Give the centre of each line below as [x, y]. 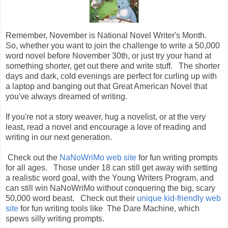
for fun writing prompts [177, 157]
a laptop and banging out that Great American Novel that [106, 86]
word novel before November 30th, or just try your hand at [108, 55]
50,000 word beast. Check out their [71, 198]
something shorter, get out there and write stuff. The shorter [113, 66]
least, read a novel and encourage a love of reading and [106, 127]
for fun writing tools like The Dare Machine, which [110, 208]
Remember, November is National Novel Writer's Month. [108, 35]
